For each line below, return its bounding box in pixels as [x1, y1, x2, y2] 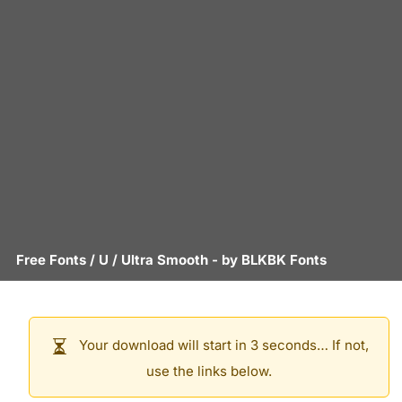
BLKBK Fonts [241, 251, 327, 268]
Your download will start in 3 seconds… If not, [74, 336, 369, 354]
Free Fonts [16, 251, 86, 268]
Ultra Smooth [121, 251, 208, 268]
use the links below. [146, 363, 272, 380]
